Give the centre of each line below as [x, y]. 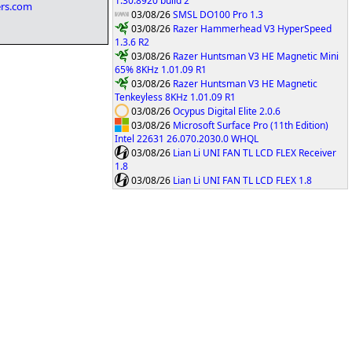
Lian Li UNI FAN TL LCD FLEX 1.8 [242, 180]
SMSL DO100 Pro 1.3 [218, 14]
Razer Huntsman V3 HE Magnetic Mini [256, 56]
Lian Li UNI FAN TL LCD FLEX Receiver [255, 152]
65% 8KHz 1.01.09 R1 [161, 70]
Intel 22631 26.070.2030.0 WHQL [187, 139]
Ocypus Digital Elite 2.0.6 [227, 111]
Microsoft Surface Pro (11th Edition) [251, 125]
